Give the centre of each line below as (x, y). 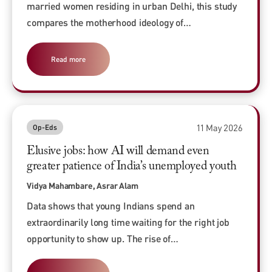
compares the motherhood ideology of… (109, 22)
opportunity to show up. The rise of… (103, 239)
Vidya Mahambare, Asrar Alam (83, 186)
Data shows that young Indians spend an (111, 206)
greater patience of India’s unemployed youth (132, 167)
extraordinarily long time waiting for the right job (128, 222)
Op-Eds (45, 127)
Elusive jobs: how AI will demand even (118, 151)
